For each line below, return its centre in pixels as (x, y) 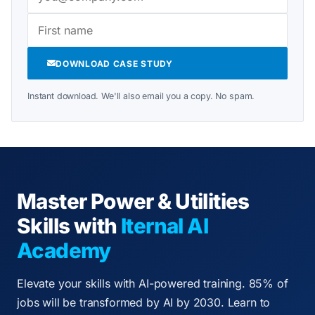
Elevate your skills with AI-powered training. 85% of (153, 283)
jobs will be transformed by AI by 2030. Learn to (144, 302)
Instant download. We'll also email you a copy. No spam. (141, 96)
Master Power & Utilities (133, 201)
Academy (64, 250)
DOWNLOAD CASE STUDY (114, 63)
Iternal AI (164, 226)
